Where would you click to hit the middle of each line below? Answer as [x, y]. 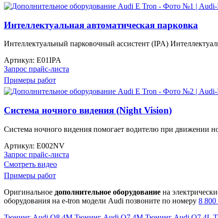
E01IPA [49, 60]
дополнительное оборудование [108, 192]
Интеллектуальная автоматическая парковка [101, 25]
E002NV [51, 145]
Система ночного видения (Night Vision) [88, 110]
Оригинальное [29, 192]
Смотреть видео [30, 164]
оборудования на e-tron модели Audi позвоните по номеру [101, 200]
